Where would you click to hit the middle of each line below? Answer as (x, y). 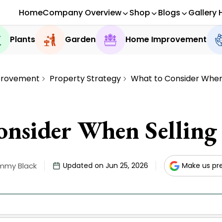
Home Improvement (166, 39)
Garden (80, 39)
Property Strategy (85, 79)
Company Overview (82, 12)
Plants (22, 39)
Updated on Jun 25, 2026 (105, 166)
